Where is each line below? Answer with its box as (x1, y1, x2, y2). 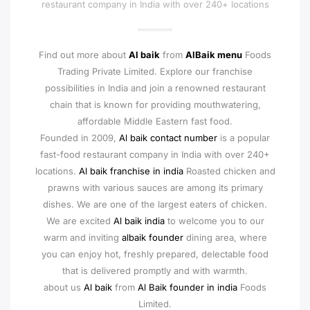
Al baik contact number (119, 132, 217, 143)
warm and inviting (43, 232, 122, 243)
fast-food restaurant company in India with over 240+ (40, 149, 270, 160)
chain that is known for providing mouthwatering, (49, 99, 261, 110)
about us (44, 282, 84, 293)
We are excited (46, 215, 113, 226)
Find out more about (39, 49, 129, 60)
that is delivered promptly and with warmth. (62, 265, 248, 276)
